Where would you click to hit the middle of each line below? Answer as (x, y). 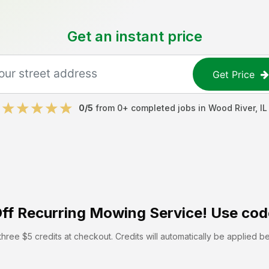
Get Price (234, 74)
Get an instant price (134, 36)
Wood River (232, 108)
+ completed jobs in (165, 108)
